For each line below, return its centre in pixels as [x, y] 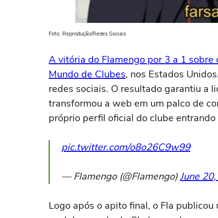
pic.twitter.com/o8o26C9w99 [126, 147]
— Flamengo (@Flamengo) [121, 176]
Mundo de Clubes [87, 74]
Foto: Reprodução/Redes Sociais [87, 34]
